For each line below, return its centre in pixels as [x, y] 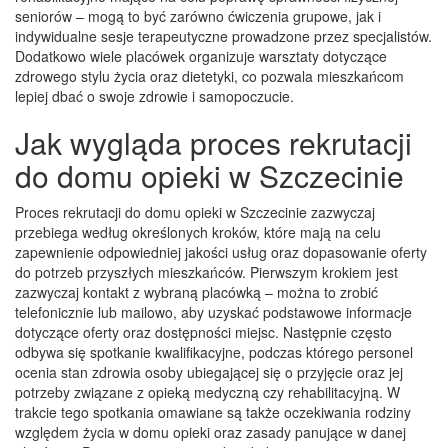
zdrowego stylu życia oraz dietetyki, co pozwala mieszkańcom [209, 75]
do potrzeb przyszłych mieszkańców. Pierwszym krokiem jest [206, 271]
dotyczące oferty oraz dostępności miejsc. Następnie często [203, 331]
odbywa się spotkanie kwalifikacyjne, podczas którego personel [214, 351]
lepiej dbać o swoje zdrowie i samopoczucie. [154, 95]
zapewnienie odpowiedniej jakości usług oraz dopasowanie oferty [221, 251]
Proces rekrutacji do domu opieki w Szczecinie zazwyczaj [195, 211]
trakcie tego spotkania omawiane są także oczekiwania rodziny [213, 411]
